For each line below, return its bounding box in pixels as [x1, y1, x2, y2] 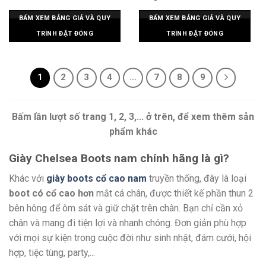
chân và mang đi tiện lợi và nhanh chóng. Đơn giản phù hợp [9, 217, 246, 229]
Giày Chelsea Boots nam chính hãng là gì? [9, 151, 229, 165]
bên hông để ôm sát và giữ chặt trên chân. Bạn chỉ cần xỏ [9, 202, 243, 214]
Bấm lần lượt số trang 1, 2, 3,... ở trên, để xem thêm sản [12, 110, 254, 122]
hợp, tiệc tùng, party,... [9, 247, 95, 259]
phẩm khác [109, 125, 157, 137]
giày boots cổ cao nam [46, 173, 147, 185]
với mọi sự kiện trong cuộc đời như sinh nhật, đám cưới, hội [9, 232, 251, 244]
